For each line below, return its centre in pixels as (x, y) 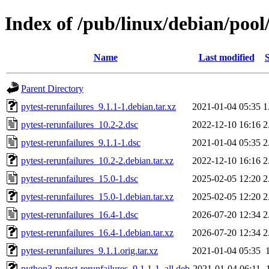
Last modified (226, 57)
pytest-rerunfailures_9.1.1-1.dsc (81, 142)
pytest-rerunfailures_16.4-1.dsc (80, 214)
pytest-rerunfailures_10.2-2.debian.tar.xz (97, 160)
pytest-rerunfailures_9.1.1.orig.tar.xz (89, 250)
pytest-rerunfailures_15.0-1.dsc (80, 178)
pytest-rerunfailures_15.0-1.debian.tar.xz (97, 196)
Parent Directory (52, 88)
